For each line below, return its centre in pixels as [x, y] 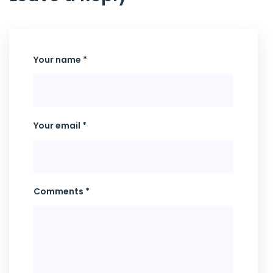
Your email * [60, 125]
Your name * [60, 59]
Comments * [62, 191]
